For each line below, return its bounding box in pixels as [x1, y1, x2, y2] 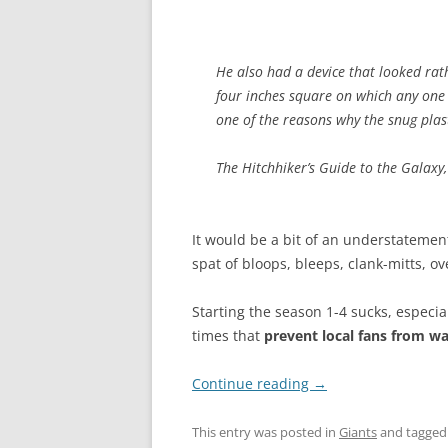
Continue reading [192, 374, 313, 393]
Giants [339, 423, 377, 441]
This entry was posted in [192, 423, 339, 441]
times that [192, 326, 264, 345]
